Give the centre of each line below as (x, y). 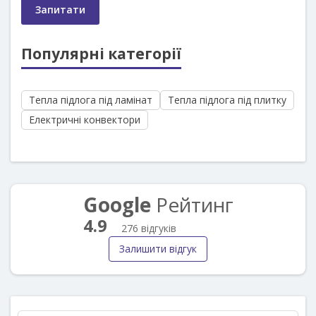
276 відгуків (148, 228)
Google (117, 204)
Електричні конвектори (85, 119)
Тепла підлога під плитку (227, 99)
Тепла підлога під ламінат (91, 99)
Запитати (60, 9)
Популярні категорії (101, 53)
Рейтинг (192, 204)
